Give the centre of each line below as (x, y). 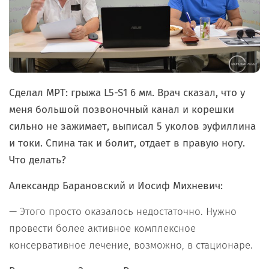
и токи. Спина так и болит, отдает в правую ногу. (127, 144)
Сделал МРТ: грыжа (55, 93)
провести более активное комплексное (102, 229)
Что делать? (38, 160)
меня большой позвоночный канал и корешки (122, 110)
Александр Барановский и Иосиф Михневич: (116, 186)
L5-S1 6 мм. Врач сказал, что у (174, 93)
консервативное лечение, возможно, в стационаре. (131, 246)
